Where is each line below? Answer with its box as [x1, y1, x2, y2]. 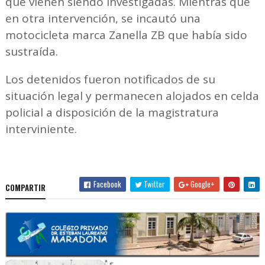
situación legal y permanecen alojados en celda [5, 88, 259, 104]
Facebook [92, 177, 122, 190]
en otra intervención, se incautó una [5, 10, 201, 26]
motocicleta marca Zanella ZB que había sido [5, 27, 247, 43]
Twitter [142, 177, 166, 190]
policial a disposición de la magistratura [5, 104, 219, 120]
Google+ [189, 177, 215, 190]
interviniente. [5, 121, 80, 137]
